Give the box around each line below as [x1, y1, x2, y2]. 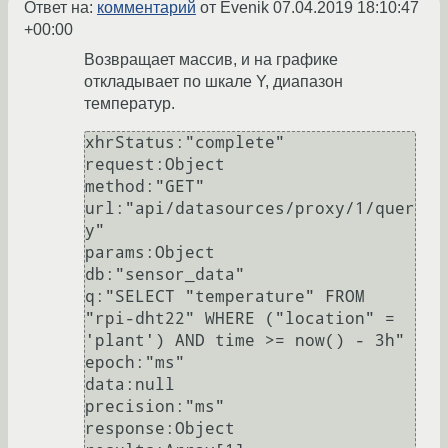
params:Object [85, 243, 215, 263]
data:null [85, 375, 175, 395]
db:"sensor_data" [85, 265, 245, 285]
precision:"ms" [85, 397, 225, 417]
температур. [84, 95, 175, 113]
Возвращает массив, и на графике [84, 51, 338, 69]
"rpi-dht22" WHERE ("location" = [85, 309, 395, 329]
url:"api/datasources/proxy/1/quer [85, 199, 415, 219]
